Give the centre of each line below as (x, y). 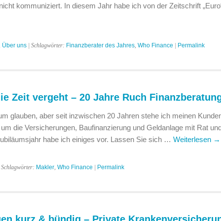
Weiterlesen (193, 139)
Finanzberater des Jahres (100, 45)
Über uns (14, 45)
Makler (45, 167)
